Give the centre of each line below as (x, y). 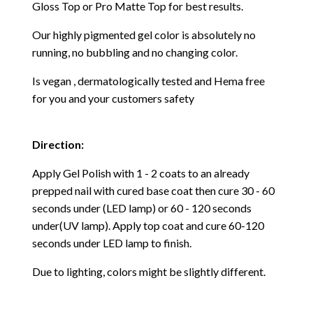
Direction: (59, 145)
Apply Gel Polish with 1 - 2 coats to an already (141, 173)
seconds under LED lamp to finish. (112, 243)
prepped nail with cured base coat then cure (137, 191)
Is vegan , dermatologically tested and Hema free (148, 81)
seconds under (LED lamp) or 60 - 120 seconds (142, 208)
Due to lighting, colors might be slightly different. (149, 272)
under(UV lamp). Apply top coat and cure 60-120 (148, 226)
